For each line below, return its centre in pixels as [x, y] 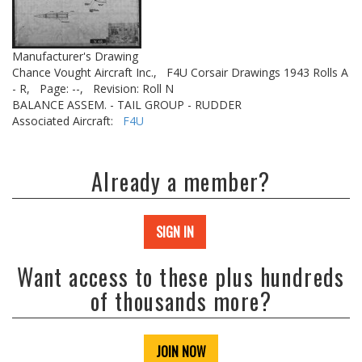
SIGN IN [175, 232]
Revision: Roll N [133, 88]
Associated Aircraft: [67, 121]
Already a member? [181, 181]
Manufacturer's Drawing [75, 56]
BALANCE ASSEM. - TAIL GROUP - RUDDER [127, 105]
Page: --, [61, 88]
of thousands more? [181, 301]
